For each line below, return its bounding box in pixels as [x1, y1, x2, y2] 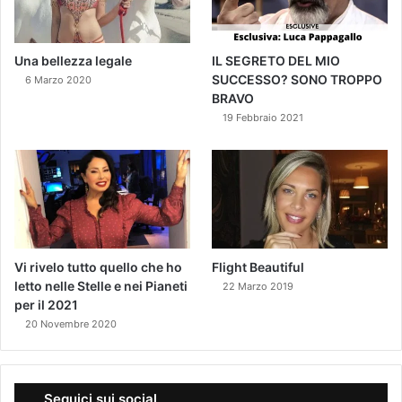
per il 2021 [14, 296, 78, 312]
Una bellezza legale [14, 53, 132, 69]
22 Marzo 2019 [223, 279, 294, 293]
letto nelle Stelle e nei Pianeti [14, 277, 188, 293]
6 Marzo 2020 [25, 74, 92, 87]
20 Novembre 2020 [25, 317, 117, 330]
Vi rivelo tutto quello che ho [14, 258, 182, 275]
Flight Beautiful [212, 258, 305, 275]
